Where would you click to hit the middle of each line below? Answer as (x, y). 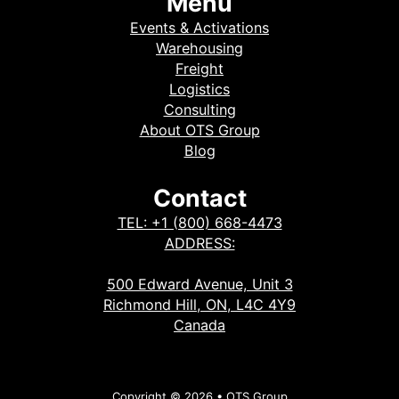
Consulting (199, 110)
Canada (199, 325)
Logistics (199, 90)
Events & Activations (199, 28)
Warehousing (199, 49)
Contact (199, 197)
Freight (199, 69)
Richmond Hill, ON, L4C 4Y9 (199, 304)
